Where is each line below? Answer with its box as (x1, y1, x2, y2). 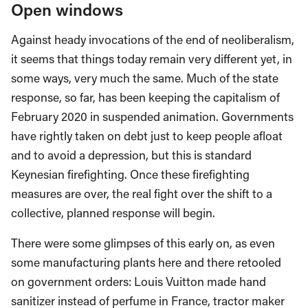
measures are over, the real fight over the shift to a (11, 186, 272, 202)
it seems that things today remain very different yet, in (11, 51, 292, 67)
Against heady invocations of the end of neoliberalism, (11, 32, 294, 48)
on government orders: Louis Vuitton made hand (11, 274, 266, 290)
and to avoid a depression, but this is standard (11, 147, 252, 164)
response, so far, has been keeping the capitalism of (11, 89, 280, 106)
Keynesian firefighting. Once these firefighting (11, 166, 250, 183)
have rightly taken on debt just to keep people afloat (11, 128, 283, 144)
